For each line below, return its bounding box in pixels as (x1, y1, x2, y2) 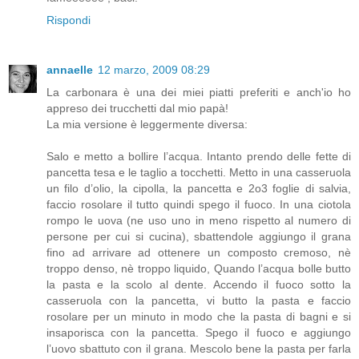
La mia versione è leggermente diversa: (46, 117, 248, 131)
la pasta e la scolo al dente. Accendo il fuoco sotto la (46, 277, 351, 291)
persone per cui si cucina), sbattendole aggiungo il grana (46, 229, 351, 243)
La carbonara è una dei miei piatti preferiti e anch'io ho (46, 85, 351, 99)
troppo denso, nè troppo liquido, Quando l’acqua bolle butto (46, 261, 351, 275)
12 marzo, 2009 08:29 (98, 63, 210, 76)
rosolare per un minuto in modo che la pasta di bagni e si (46, 309, 351, 323)
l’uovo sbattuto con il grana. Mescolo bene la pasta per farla (46, 341, 351, 355)
